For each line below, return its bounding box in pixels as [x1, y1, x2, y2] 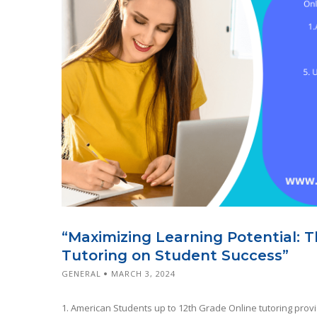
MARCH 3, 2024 [111, 267, 175, 279]
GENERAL [62, 267, 101, 279]
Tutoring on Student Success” [62, 246, 289, 264]
